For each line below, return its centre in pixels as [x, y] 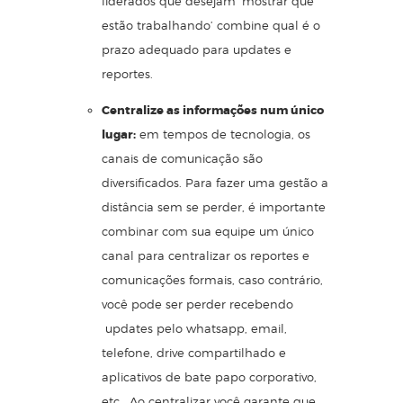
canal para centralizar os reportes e [206, 256]
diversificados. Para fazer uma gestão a [215, 183]
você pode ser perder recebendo [197, 304]
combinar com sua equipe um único [208, 232]
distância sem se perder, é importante [214, 207]
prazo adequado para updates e [197, 50]
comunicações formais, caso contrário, [212, 280]
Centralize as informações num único [213, 111]
